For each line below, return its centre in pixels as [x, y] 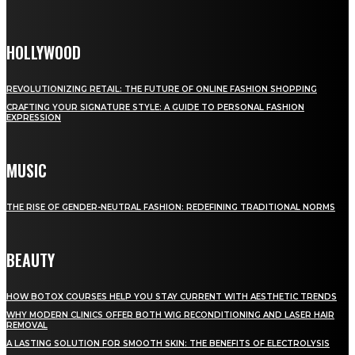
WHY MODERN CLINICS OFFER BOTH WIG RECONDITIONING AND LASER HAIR [170, 315]
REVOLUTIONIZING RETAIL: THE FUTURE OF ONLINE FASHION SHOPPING [162, 89]
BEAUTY [31, 260]
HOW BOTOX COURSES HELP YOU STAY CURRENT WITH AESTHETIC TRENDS [172, 296]
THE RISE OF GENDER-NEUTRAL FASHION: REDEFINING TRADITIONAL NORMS [171, 207]
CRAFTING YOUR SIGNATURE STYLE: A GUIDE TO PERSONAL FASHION [155, 107]
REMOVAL [27, 325]
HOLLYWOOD [44, 52]
